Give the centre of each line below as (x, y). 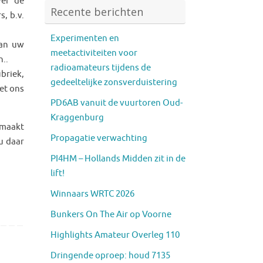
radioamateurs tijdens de (101, 68)
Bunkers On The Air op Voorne (111, 214)
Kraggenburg (77, 117)
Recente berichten (97, 11)
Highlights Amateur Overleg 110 (115, 235)
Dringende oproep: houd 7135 (110, 255)
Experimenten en (85, 38)
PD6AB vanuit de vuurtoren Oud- (117, 103)
